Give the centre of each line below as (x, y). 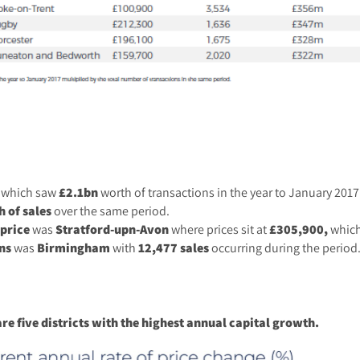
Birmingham (74, 248)
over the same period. (110, 211)
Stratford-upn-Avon (113, 230)
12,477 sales (175, 248)
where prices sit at (220, 229)
